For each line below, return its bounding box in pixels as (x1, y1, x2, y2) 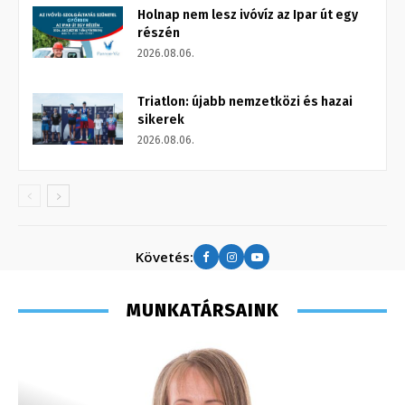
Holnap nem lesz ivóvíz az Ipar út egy (137, 7, 358, 24)
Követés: (136, 247, 193, 266)
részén (137, 25, 180, 42)
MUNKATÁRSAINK (126, 299, 279, 322)
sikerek (137, 112, 184, 128)
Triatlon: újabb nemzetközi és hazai (137, 94, 353, 110)
